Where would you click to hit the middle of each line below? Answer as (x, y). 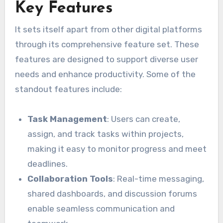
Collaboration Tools (70, 179)
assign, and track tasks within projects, (106, 134)
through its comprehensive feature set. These (107, 45)
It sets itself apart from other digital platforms (108, 30)
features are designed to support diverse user (106, 59)
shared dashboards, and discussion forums (112, 194)
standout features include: (68, 89)
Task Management (67, 119)
